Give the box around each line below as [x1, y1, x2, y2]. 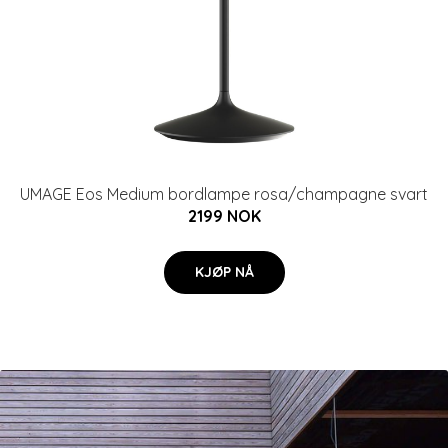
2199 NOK [187, 206, 261, 226]
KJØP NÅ [194, 263, 254, 281]
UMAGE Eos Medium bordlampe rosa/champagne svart [20, 184, 428, 204]
